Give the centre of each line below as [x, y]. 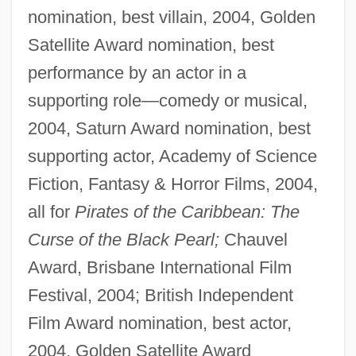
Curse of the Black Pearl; [123, 240]
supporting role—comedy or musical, [167, 101]
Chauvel [253, 240]
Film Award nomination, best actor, [159, 323]
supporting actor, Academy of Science [172, 157]
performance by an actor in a [137, 73]
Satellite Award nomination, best [151, 45]
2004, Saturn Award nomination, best [169, 129]
